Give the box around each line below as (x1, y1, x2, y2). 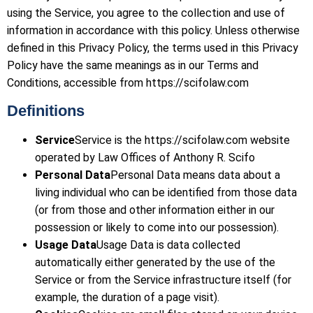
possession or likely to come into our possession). (35, 221, 279, 235)
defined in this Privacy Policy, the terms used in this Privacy (7, 41, 298, 54)
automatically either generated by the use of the (35, 256, 275, 270)
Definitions (7, 102, 85, 120)
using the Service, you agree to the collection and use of (7, 6, 285, 20)
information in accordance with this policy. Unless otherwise (7, 23, 300, 37)
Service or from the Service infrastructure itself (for (35, 273, 291, 287)
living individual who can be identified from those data (35, 186, 297, 200)
